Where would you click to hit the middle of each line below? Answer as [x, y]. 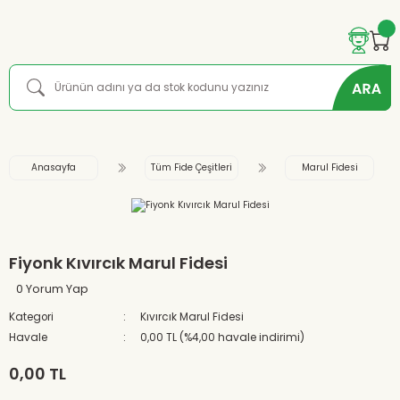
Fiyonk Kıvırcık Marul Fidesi [118, 263]
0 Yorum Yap [52, 289]
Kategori [31, 317]
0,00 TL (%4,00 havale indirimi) [223, 337]
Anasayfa [54, 167]
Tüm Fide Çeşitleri [192, 167]
